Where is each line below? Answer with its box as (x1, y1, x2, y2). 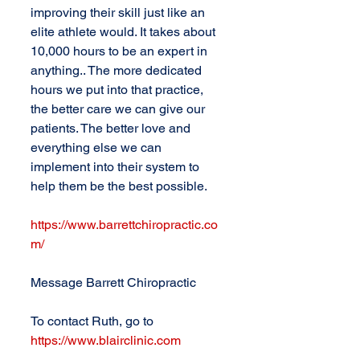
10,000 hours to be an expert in (31, 43, 211, 59)
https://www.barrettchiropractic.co (31, 217, 218, 232)
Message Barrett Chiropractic (31, 275, 196, 290)
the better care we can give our (31, 101, 208, 117)
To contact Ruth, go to (31, 313, 157, 329)
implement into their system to (31, 159, 202, 174)
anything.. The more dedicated (31, 63, 205, 78)
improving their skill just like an (31, 5, 208, 20)
